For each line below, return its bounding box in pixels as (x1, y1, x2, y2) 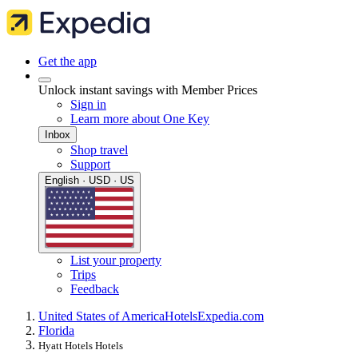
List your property (70, 253, 161, 268)
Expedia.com (197, 309, 264, 324)
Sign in (70, 97, 106, 111)
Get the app (38, 54, 97, 68)
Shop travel (70, 143, 128, 157)
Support (70, 157, 110, 171)
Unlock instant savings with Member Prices (38, 83, 257, 97)
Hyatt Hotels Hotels (38, 340, 123, 352)
